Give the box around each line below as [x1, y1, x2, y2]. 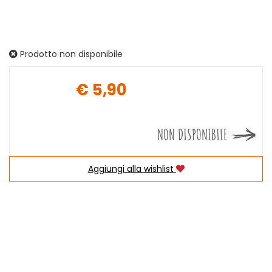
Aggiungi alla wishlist [87, 163, 174, 175]
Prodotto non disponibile [18, 48, 123, 60]
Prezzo [135, 89, 182, 110]
